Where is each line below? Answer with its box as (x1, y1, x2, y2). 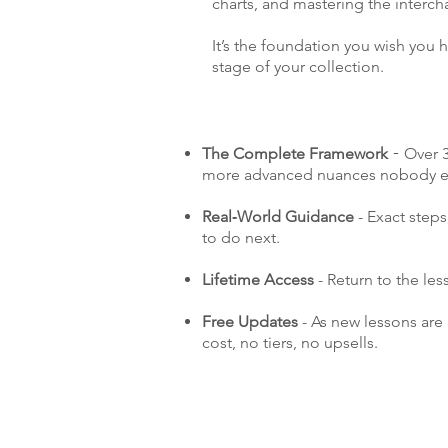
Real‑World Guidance (202, 207, 354, 227)
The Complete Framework (202, 144, 388, 164)
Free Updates (202, 312, 298, 332)
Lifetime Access (202, 270, 314, 290)
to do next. (202, 228, 280, 248)
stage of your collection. (212, 57, 384, 77)
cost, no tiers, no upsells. (202, 333, 378, 353)
